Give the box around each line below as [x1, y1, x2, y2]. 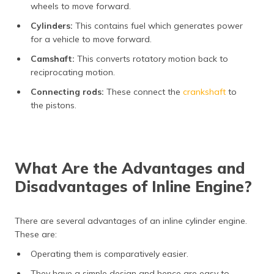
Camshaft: [31, 53, 75, 64]
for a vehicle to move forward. [31, 33, 152, 45]
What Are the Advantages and [15, 158, 245, 177]
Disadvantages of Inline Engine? [15, 176, 252, 196]
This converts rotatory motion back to [75, 53, 228, 64]
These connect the [106, 86, 183, 97]
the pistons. [31, 99, 76, 111]
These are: [15, 228, 57, 240]
